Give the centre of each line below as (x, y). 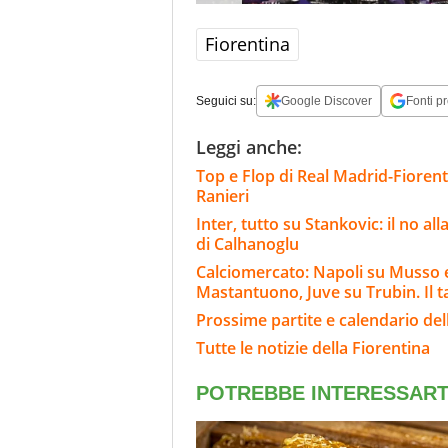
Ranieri (222, 195)
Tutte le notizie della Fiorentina (313, 347)
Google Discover (326, 100)
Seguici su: (226, 100)
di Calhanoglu (253, 243)
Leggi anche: (249, 146)
